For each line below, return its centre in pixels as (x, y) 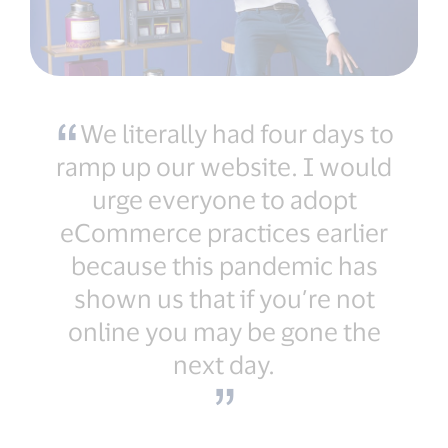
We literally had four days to (236, 133)
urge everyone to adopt (224, 199)
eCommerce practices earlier (224, 232)
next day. (224, 364)
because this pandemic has (224, 265)
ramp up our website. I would (224, 166)
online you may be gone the (224, 331)
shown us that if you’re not (224, 298)
